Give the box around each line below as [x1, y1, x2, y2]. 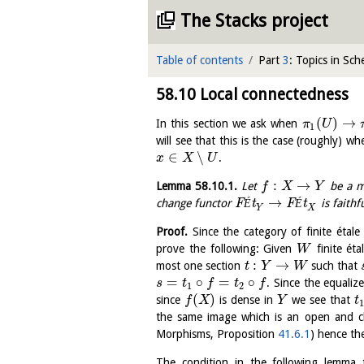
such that [307, 259, 362, 272]
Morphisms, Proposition [156, 327, 278, 340]
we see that [287, 293, 354, 306]
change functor [156, 197, 235, 210]
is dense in [214, 293, 277, 306]
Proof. [156, 225, 188, 238]
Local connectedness [196, 85, 349, 104]
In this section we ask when [156, 117, 302, 130]
